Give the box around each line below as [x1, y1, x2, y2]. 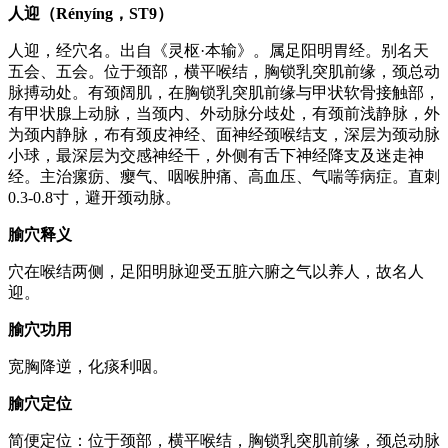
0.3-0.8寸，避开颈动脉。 [8, 188, 181, 206]
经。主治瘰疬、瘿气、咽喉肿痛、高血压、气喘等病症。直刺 [8, 167, 440, 185]
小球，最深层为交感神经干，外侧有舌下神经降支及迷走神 [8, 146, 424, 164]
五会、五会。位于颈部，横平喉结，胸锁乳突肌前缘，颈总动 [8, 62, 440, 80]
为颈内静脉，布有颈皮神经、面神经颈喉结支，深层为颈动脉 [8, 125, 440, 143]
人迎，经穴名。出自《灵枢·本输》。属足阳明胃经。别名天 [8, 41, 429, 59]
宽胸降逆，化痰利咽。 [8, 357, 168, 375]
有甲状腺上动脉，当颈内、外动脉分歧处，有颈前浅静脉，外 [8, 104, 440, 122]
